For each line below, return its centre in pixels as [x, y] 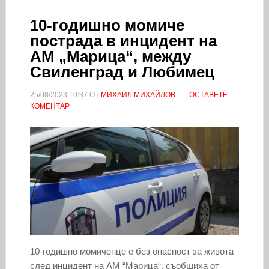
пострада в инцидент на [123, 41]
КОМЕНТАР [50, 106]
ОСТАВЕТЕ [208, 95]
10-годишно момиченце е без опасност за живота [131, 251]
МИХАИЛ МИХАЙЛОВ [138, 95]
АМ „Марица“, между [110, 56]
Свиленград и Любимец [122, 72]
